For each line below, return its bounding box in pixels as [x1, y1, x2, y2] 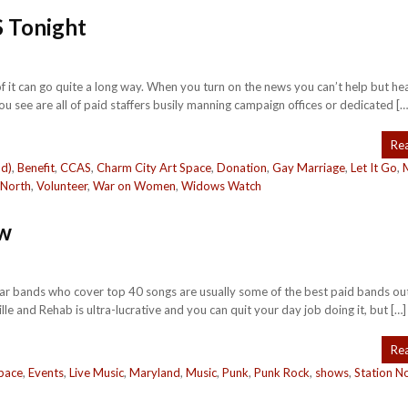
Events [28, 365, 64, 380]
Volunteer [36, 178, 87, 193]
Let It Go [351, 160, 397, 175]
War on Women [93, 178, 176, 193]
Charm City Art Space [97, 160, 211, 175]
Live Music [69, 365, 124, 380]
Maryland [129, 365, 180, 380]
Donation [217, 160, 267, 175]
